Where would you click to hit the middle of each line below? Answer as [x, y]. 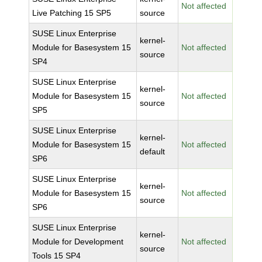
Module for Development [78, 242]
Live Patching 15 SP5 [72, 13]
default [153, 151]
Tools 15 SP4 [57, 256]
